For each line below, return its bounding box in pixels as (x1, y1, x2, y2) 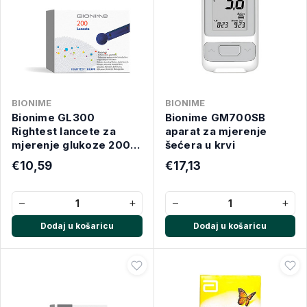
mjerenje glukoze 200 (12, 138, 130, 151)
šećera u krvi (164, 138, 235, 151)
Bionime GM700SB (164, 111, 266, 124)
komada (12, 152, 55, 165)
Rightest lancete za (12, 125, 116, 138)
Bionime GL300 (12, 111, 95, 124)
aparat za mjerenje (164, 125, 267, 138)
